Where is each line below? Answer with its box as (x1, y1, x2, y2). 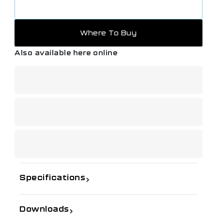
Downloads (19, 204, 69, 214)
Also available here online (15, 48, 117, 57)
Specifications (19, 172, 85, 182)
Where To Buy (80, 29, 137, 37)
